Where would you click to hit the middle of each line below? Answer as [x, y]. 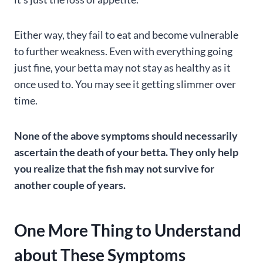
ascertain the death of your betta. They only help [126, 152]
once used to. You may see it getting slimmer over [125, 84]
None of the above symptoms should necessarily [126, 136]
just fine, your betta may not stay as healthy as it [122, 68]
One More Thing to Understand [128, 230]
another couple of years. [70, 185]
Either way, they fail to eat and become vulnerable [126, 35]
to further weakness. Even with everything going [123, 51]
